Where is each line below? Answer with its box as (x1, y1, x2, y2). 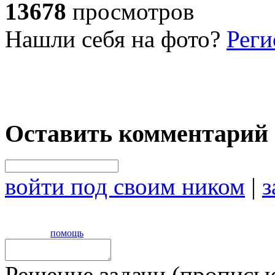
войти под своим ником (5, 173, 245, 199)
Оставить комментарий (5, 120, 268, 148)
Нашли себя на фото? (5, 25, 227, 52)
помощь (50, 228, 83, 238)
